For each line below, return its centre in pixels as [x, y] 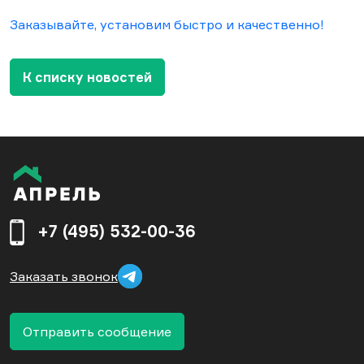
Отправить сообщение [97, 332]
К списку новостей [87, 78]
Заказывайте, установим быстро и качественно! [167, 25]
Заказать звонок [64, 277]
